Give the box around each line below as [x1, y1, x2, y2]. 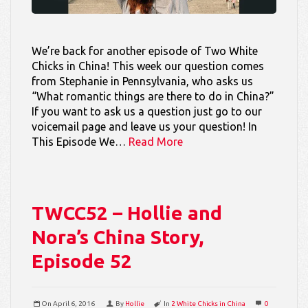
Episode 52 [32, 250, 132, 272]
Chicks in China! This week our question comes [32, 60, 264, 73]
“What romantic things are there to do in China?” [32, 90, 274, 103]
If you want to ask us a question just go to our [32, 105, 262, 118]
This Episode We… [32, 135, 129, 148]
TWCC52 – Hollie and [32, 202, 222, 224]
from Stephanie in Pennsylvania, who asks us [32, 75, 253, 88]
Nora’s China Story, [32, 226, 203, 248]
